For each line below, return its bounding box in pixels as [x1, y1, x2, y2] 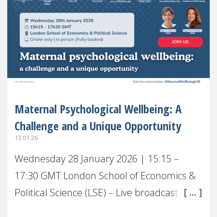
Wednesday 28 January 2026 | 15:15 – [15, 152, 179, 165]
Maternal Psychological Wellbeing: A [15, 101, 182, 117]
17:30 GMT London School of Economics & [15, 169, 196, 182]
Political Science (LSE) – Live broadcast [15, 186, 178, 199]
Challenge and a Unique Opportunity [15, 118, 181, 134]
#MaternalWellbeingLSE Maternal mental [15, 202, 195, 216]
